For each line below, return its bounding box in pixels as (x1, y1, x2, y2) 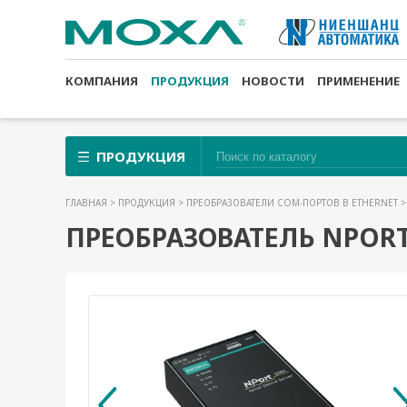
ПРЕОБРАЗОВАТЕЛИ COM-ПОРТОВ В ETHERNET (186, 196, 401, 209)
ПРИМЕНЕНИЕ (317, 73, 400, 89)
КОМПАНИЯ (65, 73, 138, 89)
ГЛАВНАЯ (65, 196, 110, 209)
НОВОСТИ (242, 73, 304, 89)
